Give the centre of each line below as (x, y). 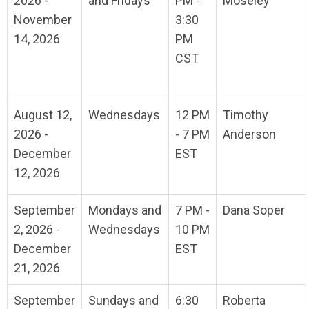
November (43, 20)
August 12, (43, 115)
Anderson (249, 134)
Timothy (246, 115)
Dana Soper (254, 210)
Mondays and (125, 210)
